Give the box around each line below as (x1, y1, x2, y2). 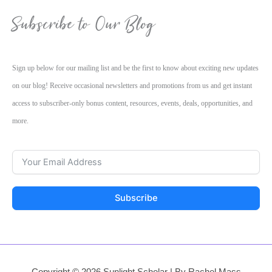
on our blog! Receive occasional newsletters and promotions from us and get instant (12, 82, 252, 90)
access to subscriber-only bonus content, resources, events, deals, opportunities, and (12, 100, 253, 108)
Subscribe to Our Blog (12, 10, 155, 38)
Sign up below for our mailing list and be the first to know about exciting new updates (12, 64, 259, 73)
